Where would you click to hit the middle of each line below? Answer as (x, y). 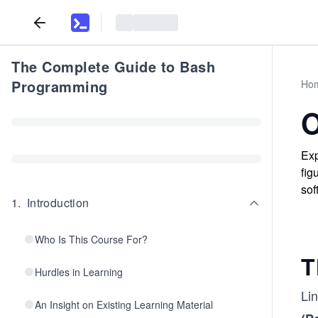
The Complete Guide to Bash (113, 66)
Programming (60, 86)
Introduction (58, 203)
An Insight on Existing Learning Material (124, 305)
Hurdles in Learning (79, 272)
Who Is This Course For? (91, 239)
